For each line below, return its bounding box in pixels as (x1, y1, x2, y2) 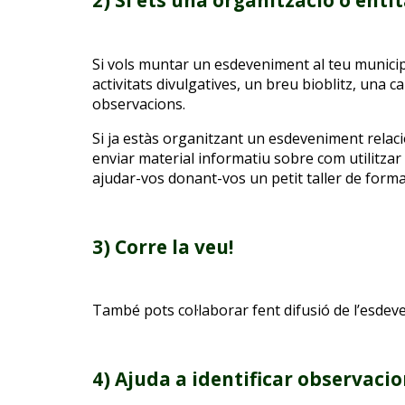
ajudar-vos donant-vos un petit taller (92, 167, 345, 188)
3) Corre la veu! (92, 233, 233, 259)
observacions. (92, 93, 185, 114)
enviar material (92, 147, 198, 168)
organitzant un (163, 127, 265, 148)
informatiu (198, 147, 270, 168)
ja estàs (108, 127, 159, 148)
